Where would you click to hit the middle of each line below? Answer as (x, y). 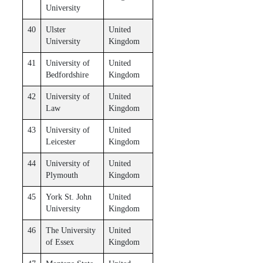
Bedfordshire (67, 75)
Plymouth (62, 175)
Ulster (55, 29)
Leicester (60, 141)
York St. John (68, 197)
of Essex (60, 242)
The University (70, 230)
